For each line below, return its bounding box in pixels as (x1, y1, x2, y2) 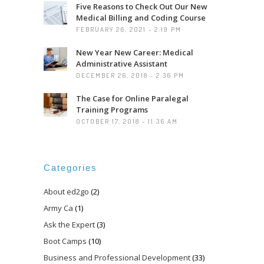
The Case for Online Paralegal (76, 93, 189, 104)
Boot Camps (44, 235, 87, 246)
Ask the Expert (44, 219, 95, 230)
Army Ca (44, 202, 73, 213)
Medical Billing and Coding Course (76, 12, 206, 23)
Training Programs (76, 104, 148, 115)
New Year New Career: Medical (76, 47, 193, 58)
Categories (44, 162, 97, 173)
